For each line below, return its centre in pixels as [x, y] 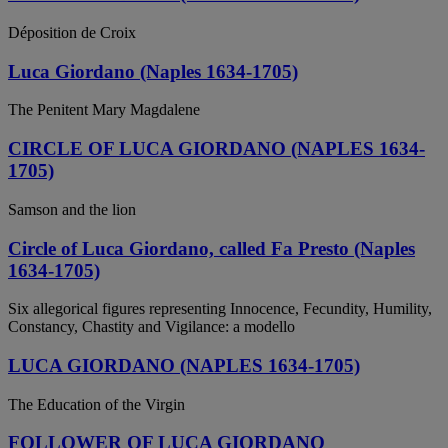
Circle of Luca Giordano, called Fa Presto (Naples [211, 248]
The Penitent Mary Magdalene [104, 110]
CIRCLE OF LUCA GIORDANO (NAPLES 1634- [216, 149]
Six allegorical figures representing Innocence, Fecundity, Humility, [220, 309]
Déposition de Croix [72, 32]
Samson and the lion [72, 209]
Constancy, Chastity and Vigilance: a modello [151, 327]
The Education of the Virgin [96, 404]
